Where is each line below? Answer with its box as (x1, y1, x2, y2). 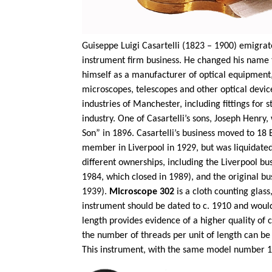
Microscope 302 (109, 187, 175, 197)
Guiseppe (82, 41, 119, 51)
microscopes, (82, 85, 137, 95)
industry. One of (82, 114, 148, 124)
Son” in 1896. (82, 129, 137, 138)
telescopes (136, 85, 178, 95)
